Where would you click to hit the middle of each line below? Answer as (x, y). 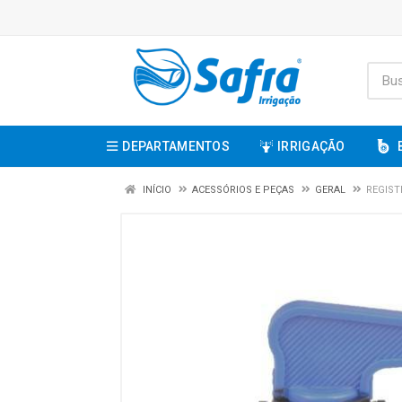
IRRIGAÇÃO (311, 146)
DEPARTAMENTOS (176, 146)
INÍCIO (156, 190)
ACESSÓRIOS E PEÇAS (243, 190)
